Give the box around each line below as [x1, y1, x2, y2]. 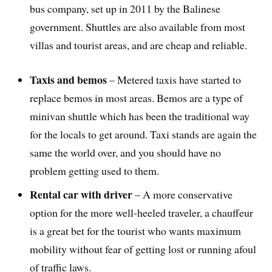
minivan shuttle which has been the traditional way [30, 109, 250, 124]
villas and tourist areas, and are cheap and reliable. [30, 38, 248, 53]
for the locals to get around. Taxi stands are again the [30, 127, 257, 142]
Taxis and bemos [30, 72, 107, 88]
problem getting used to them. [30, 163, 160, 178]
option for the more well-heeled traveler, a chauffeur [30, 205, 254, 220]
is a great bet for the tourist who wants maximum [30, 223, 242, 239]
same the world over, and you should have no [30, 145, 222, 160]
